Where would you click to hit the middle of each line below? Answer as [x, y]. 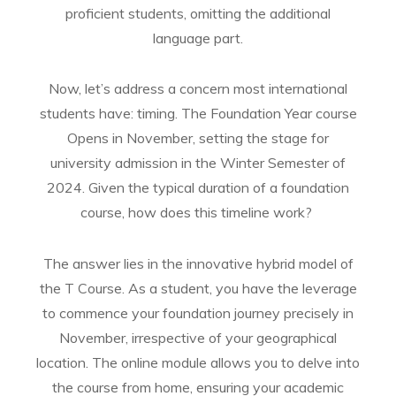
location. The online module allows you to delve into [198, 362]
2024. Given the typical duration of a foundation [198, 188]
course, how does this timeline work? [198, 213]
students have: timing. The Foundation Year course [198, 114]
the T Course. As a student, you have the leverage [198, 288]
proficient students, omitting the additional [198, 13]
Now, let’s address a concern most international [198, 89]
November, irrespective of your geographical [198, 338]
